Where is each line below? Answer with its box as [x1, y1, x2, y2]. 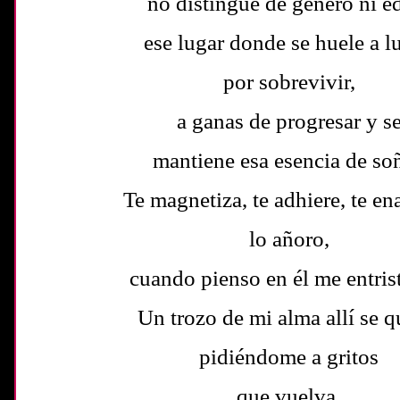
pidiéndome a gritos [199, 344, 379, 369]
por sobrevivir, [223, 69, 355, 94]
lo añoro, [249, 226, 329, 251]
